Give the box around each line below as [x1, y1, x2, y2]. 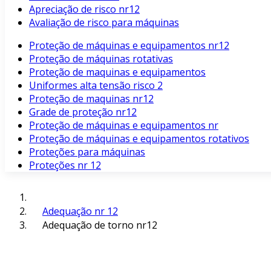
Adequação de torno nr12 [42, 218, 157, 232]
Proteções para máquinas [29, 145, 145, 158]
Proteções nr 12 [29, 158, 101, 172]
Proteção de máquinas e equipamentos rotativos [29, 132, 249, 145]
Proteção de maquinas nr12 [29, 92, 154, 105]
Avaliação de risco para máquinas [29, 16, 179, 29]
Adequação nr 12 [42, 204, 118, 218]
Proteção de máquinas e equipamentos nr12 [29, 39, 229, 52]
